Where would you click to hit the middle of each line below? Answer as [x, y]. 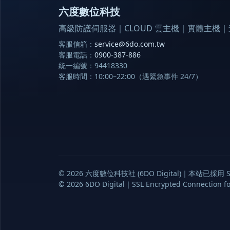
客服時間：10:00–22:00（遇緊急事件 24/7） [130, 76]
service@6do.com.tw [130, 44]
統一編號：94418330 [93, 65]
